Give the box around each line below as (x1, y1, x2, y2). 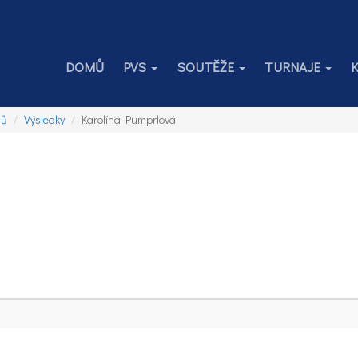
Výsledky (24, 112, 65, 127)
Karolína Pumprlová (82, 112, 176, 127)
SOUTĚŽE (177, 58, 234, 76)
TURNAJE (265, 58, 320, 76)
